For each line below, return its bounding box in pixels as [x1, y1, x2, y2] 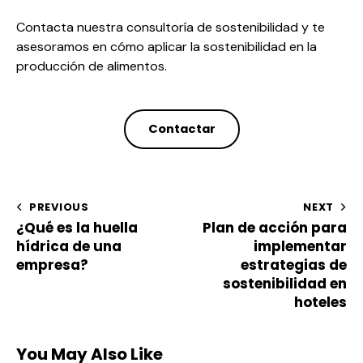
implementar [254, 236, 347, 256]
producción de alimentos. [16, 58, 167, 75]
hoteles [294, 292, 347, 312]
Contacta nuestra [16, 19, 126, 36]
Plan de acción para [203, 217, 347, 237]
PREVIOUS [28, 199, 90, 215]
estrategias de [241, 254, 347, 275]
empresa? [16, 254, 88, 275]
